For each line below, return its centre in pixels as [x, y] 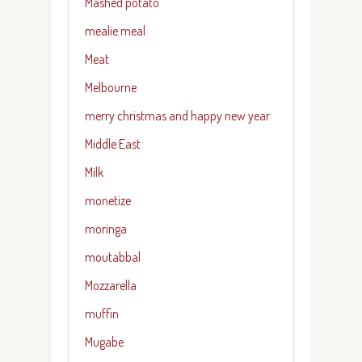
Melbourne [111, 87]
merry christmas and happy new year [177, 115]
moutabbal [113, 257]
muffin [102, 313]
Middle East [113, 143]
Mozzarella [111, 285]
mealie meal [115, 30]
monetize [108, 200]
